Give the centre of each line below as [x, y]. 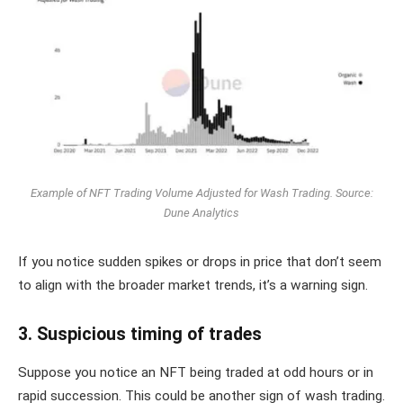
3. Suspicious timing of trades [140, 335]
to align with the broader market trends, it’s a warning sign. [193, 286]
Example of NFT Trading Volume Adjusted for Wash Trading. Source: [201, 193]
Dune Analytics [201, 212]
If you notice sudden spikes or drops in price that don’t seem [200, 262]
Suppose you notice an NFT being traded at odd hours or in [196, 372]
